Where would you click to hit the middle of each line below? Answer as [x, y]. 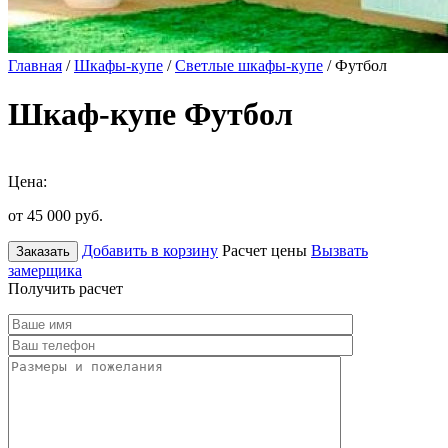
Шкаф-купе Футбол [150, 114]
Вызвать [339, 250]
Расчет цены [264, 250]
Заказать [43, 251]
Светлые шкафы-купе [249, 65]
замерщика [45, 270]
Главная [35, 65]
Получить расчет [65, 288]
